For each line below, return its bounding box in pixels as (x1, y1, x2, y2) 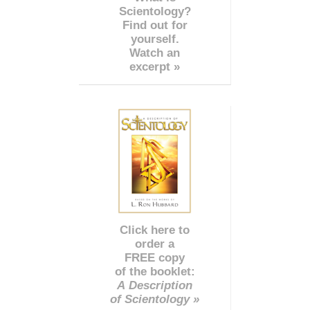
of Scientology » (110, 293, 199, 307)
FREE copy (125, 251, 185, 265)
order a (135, 237, 174, 251)
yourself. (130, 33, 179, 46)
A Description (117, 279, 192, 293)
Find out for (122, 19, 188, 33)
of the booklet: (114, 265, 195, 279)
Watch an (129, 46, 180, 60)
